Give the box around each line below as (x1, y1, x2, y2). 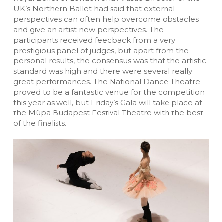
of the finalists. (13, 118, 66, 128)
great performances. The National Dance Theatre (13, 76, 200, 86)
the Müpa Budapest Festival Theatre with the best (13, 108, 203, 117)
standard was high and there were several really (13, 66, 192, 76)
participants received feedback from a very (13, 35, 175, 45)
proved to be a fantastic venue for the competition (13, 87, 205, 97)
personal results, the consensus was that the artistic (13, 55, 206, 65)
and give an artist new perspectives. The (13, 24, 164, 34)
